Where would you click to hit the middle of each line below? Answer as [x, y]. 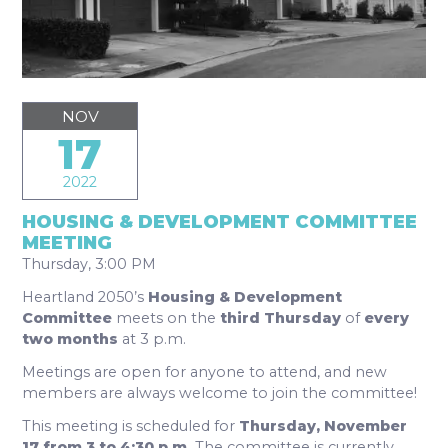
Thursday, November [323, 426]
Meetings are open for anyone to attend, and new [205, 372]
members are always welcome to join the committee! [220, 393]
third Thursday [281, 318]
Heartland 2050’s [85, 297]
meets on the [166, 318]
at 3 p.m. [152, 339]
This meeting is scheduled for [131, 426]
